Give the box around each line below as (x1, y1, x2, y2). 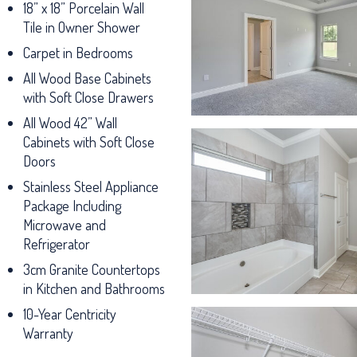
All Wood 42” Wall (23, 114, 117, 131)
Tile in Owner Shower (23, 18, 140, 36)
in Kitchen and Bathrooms (23, 280, 165, 297)
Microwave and (23, 216, 106, 233)
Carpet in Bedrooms (23, 44, 133, 61)
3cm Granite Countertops (23, 261, 160, 278)
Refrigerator (23, 235, 90, 253)
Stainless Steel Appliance (23, 178, 159, 195)
